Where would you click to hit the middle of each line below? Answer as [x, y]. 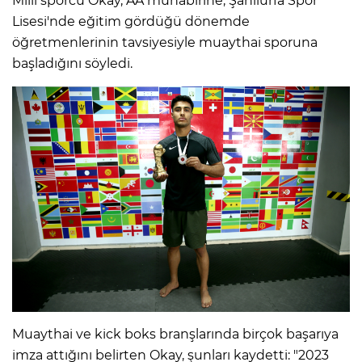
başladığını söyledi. [72, 64]
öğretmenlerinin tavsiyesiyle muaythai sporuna [165, 43]
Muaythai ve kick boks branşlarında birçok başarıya [175, 334]
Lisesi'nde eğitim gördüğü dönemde [131, 22]
